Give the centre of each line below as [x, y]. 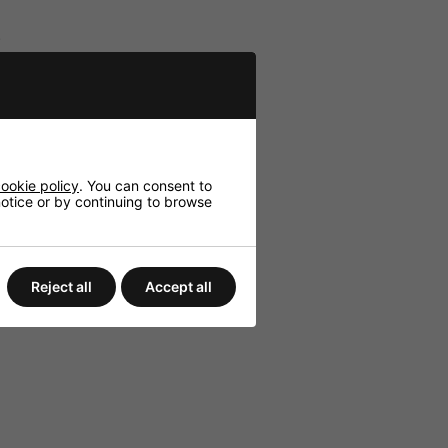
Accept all [178, 286]
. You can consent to [145, 185]
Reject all [61, 286]
